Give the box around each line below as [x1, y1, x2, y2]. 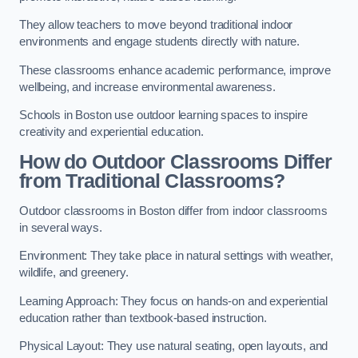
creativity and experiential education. [19, 125, 204, 139]
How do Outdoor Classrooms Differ [19, 151, 332, 173]
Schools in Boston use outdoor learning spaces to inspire [19, 109, 308, 122]
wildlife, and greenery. [19, 266, 129, 280]
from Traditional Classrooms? [19, 170, 285, 192]
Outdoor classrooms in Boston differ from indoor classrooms [19, 204, 328, 217]
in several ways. [19, 221, 102, 234]
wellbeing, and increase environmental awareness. [19, 80, 276, 93]
